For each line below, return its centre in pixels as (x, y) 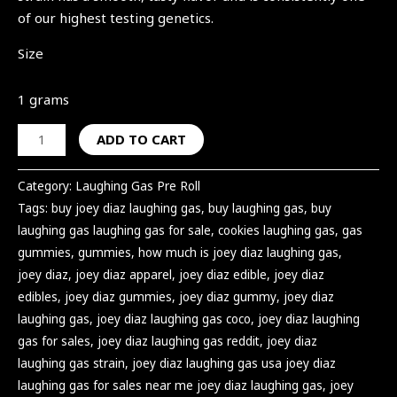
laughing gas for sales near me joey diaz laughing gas (170, 386)
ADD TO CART (142, 139)
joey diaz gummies (118, 297)
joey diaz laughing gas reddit (179, 342)
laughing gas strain (71, 364)
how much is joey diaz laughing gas (238, 253)
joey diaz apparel (124, 275)
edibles (38, 297)
